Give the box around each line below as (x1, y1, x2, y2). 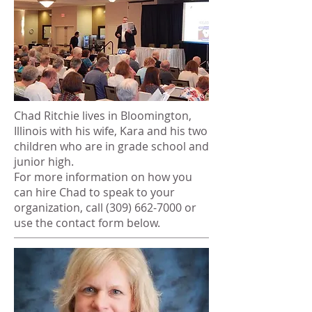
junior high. (14, 154, 77, 169)
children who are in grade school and (14, 139, 209, 154)
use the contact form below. (14, 215, 160, 231)
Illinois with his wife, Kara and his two (14, 123, 208, 139)
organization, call (14, 200, 106, 215)
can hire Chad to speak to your (14, 185, 175, 200)
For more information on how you (14, 169, 192, 185)
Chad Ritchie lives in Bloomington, (14, 108, 192, 123)
